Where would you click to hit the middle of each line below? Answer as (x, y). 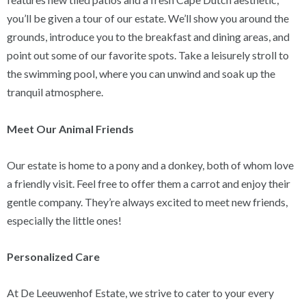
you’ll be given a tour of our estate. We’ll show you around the (148, 18)
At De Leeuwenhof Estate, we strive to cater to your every (141, 293)
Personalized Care (54, 257)
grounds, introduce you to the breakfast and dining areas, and (149, 37)
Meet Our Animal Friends (71, 128)
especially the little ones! (65, 220)
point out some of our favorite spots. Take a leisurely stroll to (148, 55)
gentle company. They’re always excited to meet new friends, (148, 201)
